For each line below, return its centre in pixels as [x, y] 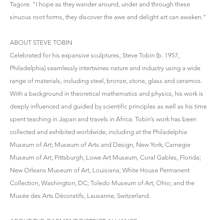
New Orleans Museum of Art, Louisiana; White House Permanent [100, 170]
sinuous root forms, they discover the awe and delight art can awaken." [108, 17]
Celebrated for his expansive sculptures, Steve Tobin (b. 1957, [95, 55]
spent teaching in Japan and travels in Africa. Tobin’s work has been [103, 119]
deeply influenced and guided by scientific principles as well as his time [108, 106]
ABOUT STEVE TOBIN [41, 42]
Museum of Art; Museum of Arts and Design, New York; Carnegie [100, 144]
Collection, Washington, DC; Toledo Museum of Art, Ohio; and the [102, 183]
